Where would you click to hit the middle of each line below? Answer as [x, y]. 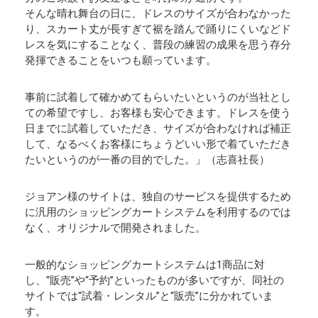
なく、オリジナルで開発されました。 [115, 228]
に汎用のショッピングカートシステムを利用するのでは [158, 213]
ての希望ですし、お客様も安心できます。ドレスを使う [158, 113]
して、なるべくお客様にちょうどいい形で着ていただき [158, 144]
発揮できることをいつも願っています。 [121, 61]
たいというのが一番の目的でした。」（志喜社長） [147, 160]
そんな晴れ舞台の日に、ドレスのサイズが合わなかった [158, 14]
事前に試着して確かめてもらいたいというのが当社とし [158, 98]
